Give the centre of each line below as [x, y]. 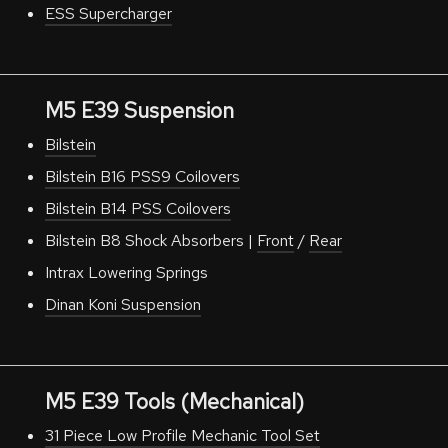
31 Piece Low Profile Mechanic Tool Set [182, 435]
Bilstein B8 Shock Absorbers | [150, 240]
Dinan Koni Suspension [122, 304]
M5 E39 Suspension [139, 110]
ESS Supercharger [108, 13]
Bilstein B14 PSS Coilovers [137, 208]
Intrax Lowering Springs [126, 272]
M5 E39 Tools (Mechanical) [174, 401]
